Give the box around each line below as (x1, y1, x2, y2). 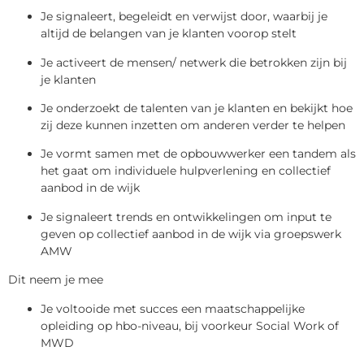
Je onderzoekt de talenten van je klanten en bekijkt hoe (41, 101, 353, 116)
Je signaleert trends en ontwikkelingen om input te (41, 209, 331, 224)
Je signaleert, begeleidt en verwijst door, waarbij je (41, 9, 327, 24)
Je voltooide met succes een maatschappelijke (41, 301, 305, 316)
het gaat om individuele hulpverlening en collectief (41, 163, 331, 179)
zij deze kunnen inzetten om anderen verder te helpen (41, 118, 345, 133)
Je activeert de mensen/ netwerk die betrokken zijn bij (41, 54, 347, 70)
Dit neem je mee (8, 272, 103, 288)
